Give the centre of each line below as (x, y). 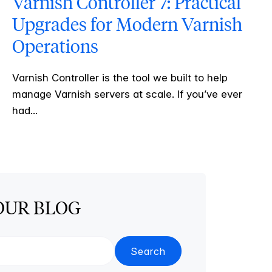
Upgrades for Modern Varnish (127, 25)
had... (25, 111)
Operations (55, 47)
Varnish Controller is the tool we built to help (120, 78)
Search (148, 251)
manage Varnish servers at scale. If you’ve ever (127, 94)
